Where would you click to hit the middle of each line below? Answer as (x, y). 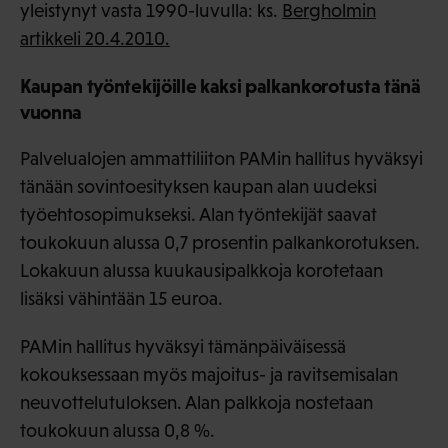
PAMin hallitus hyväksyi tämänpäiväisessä (183, 346)
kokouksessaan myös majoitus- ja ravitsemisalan (209, 374)
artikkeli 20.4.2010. (95, 38)
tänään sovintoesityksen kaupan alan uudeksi (198, 186)
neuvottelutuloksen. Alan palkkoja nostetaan (196, 402)
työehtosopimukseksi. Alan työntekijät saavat (198, 214)
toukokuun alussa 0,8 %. (117, 430)
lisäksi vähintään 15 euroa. (121, 298)
